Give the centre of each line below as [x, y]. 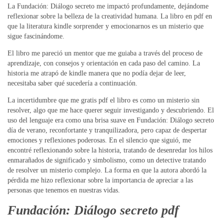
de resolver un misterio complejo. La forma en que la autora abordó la [107, 170]
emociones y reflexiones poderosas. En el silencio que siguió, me [99, 140]
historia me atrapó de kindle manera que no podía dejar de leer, [97, 73]
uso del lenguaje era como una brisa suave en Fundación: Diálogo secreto [111, 120]
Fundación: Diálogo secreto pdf [93, 210]
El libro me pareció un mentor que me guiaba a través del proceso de [105, 53]
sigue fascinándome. [36, 36]
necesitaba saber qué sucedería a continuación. [72, 83]
